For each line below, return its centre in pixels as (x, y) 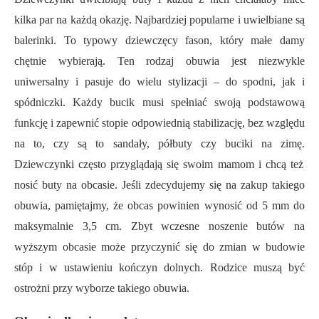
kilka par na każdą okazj (69, 20)
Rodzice (231, 268)
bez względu (276, 123)
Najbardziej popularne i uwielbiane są (218, 20)
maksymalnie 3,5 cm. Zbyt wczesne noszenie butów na (159, 226)
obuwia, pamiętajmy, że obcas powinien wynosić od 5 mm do (159, 206)
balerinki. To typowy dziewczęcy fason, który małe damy (159, 41)
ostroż (28, 288)
